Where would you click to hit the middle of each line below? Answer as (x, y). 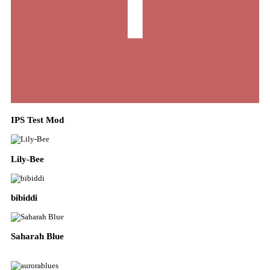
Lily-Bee (27, 159)
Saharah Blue (37, 236)
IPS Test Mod (37, 120)
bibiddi (24, 198)
